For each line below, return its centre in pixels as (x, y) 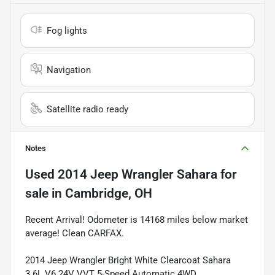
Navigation (69, 70)
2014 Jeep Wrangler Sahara (137, 174)
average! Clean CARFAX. (75, 233)
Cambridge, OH (109, 193)
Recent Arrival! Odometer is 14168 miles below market (137, 219)
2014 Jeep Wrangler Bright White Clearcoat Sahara (128, 260)
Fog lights (67, 30)
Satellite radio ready (87, 109)
